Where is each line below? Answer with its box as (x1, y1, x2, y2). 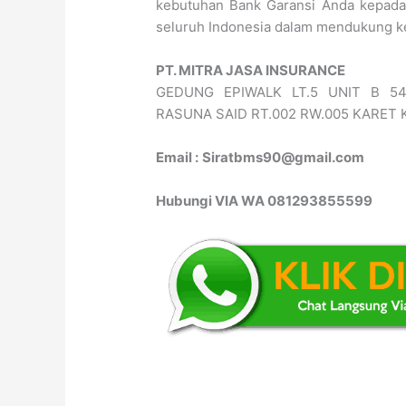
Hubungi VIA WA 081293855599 (156, 192, 373, 210)
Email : (156, 149, 199, 167)
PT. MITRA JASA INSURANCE (156, 62, 346, 80)
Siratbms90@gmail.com (202, 149, 365, 167)
